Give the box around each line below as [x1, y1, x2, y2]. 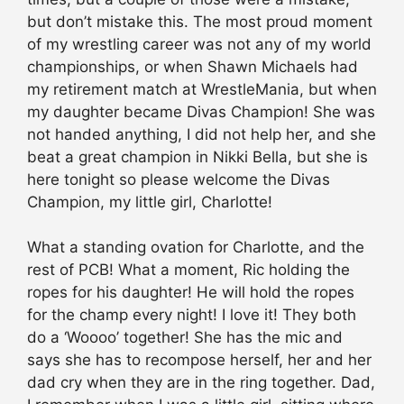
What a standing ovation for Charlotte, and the [27, 238, 364, 257]
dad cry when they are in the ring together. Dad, [27, 373, 375, 392]
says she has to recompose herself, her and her [27, 351, 372, 370]
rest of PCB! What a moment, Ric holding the [27, 261, 350, 280]
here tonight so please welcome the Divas [27, 170, 330, 188]
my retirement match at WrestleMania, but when [27, 79, 377, 98]
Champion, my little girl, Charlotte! [27, 192, 272, 211]
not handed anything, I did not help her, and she [27, 124, 376, 143]
